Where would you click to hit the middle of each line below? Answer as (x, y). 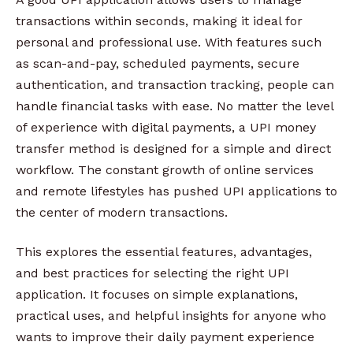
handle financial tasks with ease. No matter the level (175, 106)
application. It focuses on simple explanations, (157, 294)
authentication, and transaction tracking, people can (175, 85)
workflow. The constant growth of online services (165, 170)
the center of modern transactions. (122, 213)
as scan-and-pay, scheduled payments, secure (158, 64)
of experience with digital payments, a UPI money (166, 128)
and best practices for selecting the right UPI (152, 273)
